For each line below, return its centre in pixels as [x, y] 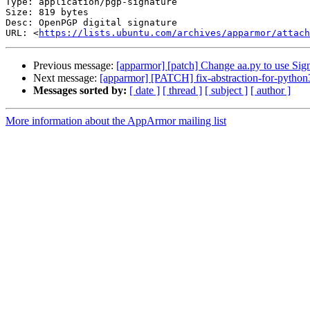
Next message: [66, 78]
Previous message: [75, 66]
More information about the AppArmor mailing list [116, 121]
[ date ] [145, 91]
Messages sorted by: [80, 91]
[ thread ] [182, 91]
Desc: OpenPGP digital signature [91, 23]
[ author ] [271, 91]
